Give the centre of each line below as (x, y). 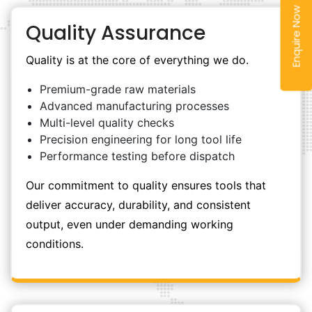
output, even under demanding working (130, 224)
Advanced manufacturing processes (134, 106)
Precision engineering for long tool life (141, 139)
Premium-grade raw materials (118, 89)
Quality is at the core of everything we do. (137, 60)
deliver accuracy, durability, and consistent (138, 205)
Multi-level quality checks (107, 123)
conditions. (55, 244)
